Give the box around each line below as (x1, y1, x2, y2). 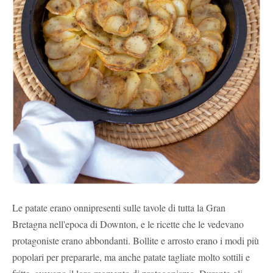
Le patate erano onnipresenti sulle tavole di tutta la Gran (12, 200, 225, 214)
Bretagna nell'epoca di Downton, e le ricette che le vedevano (12, 217, 244, 230)
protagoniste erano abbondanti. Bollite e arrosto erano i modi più (12, 233, 259, 247)
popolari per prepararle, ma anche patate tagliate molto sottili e (12, 250, 250, 263)
